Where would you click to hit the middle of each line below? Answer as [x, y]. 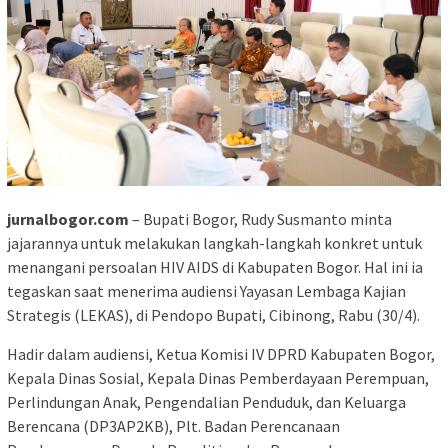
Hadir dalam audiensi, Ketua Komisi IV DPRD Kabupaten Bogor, [221, 353]
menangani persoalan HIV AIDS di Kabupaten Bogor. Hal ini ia [215, 266]
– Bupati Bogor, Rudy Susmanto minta [260, 218]
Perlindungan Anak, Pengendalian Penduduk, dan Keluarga [206, 401]
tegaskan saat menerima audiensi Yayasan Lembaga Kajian [206, 290]
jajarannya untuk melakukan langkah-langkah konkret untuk [214, 242]
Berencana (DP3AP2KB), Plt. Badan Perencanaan [173, 425]
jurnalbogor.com [68, 218]
